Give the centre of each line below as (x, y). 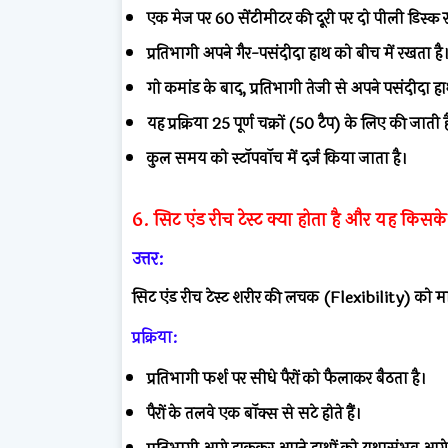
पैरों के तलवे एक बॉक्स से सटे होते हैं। (254, 413)
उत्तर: (148, 258)
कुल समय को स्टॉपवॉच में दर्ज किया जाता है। (277, 158)
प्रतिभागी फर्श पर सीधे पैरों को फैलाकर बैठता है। (286, 378)
